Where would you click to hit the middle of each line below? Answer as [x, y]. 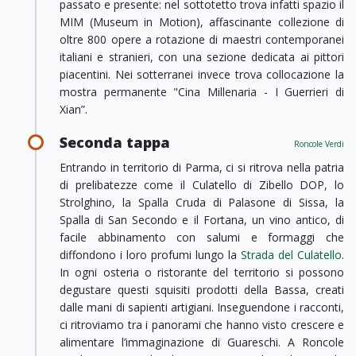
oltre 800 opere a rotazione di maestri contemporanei [202, 39]
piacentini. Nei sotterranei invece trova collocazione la [202, 74]
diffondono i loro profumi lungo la [150, 255]
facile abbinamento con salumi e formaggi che [202, 237]
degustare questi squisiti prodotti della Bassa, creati [202, 290]
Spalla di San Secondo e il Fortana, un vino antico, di [202, 220]
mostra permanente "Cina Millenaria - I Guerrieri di [202, 92]
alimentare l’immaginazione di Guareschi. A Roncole [202, 342]
